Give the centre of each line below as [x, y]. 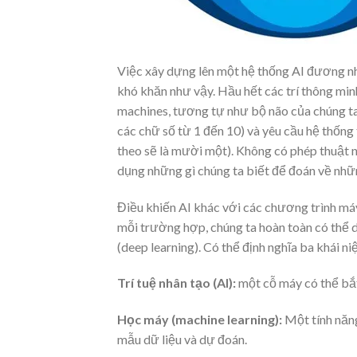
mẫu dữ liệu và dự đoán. [182, 339]
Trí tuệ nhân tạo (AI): [177, 283]
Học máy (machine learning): [200, 320]
